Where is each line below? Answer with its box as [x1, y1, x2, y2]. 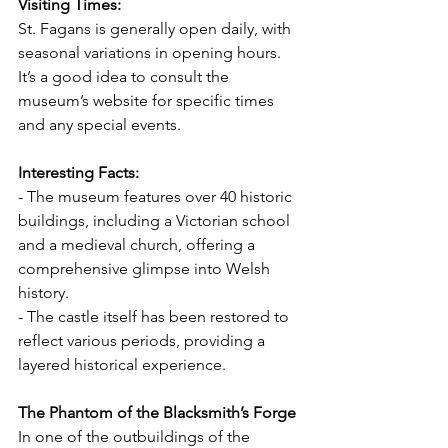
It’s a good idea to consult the [18, 66, 233, 86]
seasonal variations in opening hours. [18, 42, 285, 62]
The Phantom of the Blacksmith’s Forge [18, 402, 296, 422]
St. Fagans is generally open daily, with [18, 18, 295, 38]
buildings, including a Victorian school [18, 210, 294, 230]
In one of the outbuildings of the [18, 426, 254, 446]
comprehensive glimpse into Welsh [18, 258, 274, 278]
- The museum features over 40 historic [18, 186, 296, 206]
